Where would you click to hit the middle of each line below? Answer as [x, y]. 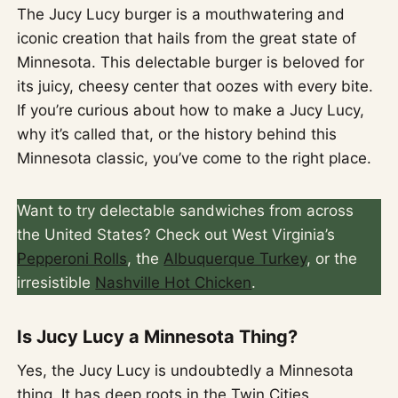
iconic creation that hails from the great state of [187, 39]
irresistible [56, 283]
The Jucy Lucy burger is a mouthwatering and [181, 15]
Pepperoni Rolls [72, 259]
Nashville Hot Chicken [174, 283]
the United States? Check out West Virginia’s [176, 235]
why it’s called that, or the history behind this [177, 135]
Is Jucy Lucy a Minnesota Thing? [158, 337]
